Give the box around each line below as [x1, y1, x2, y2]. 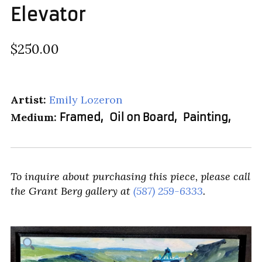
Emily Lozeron [49, 92, 122, 106]
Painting [183, 110, 228, 124]
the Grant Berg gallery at [11, 184, 133, 198]
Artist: [11, 92, 46, 106]
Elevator [11, 4, 85, 26]
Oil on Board [109, 110, 174, 124]
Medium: [11, 110, 57, 124]
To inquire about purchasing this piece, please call [11, 169, 250, 183]
